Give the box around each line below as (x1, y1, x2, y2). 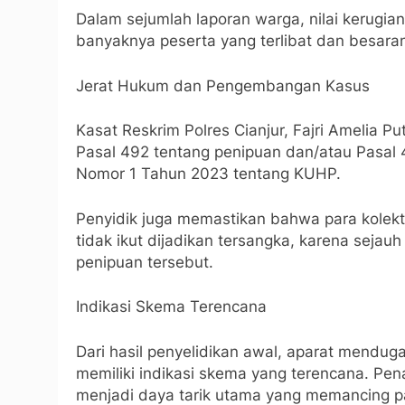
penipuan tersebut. (76, 252, 213, 271)
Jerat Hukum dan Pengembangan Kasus (76, 76, 370, 95)
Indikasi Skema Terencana (76, 297, 267, 316)
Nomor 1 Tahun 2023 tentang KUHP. (76, 165, 341, 183)
